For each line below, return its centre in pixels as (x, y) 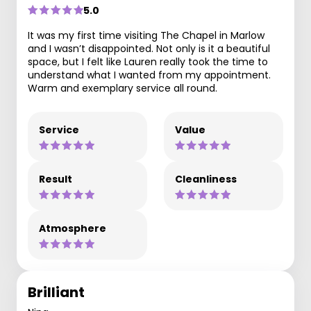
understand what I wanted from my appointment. (149, 75)
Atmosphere (73, 228)
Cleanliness (206, 179)
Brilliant (56, 292)
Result (56, 179)
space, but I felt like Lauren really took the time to (148, 61)
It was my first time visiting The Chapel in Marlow (146, 35)
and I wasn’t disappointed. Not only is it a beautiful (149, 48)
